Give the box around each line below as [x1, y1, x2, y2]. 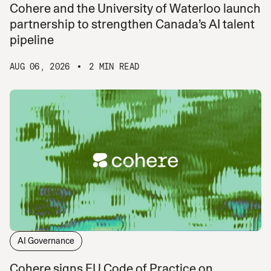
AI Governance [18, 235, 74, 246]
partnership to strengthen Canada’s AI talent [10, 16, 255, 31]
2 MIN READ [89, 61, 140, 71]
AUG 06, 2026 [10, 61, 70, 71]
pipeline [10, 32, 54, 47]
